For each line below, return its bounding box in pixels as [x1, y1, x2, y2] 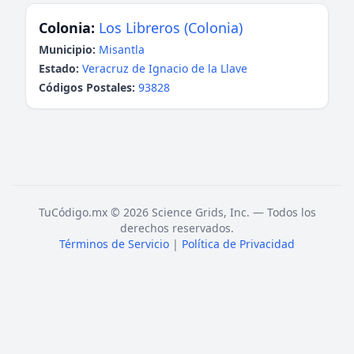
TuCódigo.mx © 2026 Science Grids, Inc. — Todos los [38, 205, 316, 220]
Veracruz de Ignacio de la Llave [82, 61, 247, 76]
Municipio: [39, 42, 96, 57]
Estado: [39, 61, 79, 76]
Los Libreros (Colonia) [99, 18, 243, 37]
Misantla [99, 42, 145, 57]
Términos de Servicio [59, 236, 169, 251]
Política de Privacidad [182, 236, 295, 251]
